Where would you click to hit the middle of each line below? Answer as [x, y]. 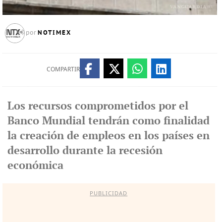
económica [35, 166]
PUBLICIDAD [109, 193]
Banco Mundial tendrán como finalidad [108, 121]
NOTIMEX [54, 32]
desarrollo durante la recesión [85, 151]
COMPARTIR [63, 69]
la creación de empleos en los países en [108, 136]
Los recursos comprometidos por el [98, 106]
